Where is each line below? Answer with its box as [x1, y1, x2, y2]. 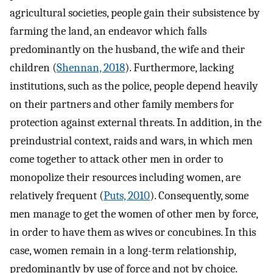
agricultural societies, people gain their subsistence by [10, 6, 260, 20]
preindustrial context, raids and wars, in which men [10, 134, 253, 148]
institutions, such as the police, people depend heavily [10, 79, 258, 93]
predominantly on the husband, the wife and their [10, 43, 245, 57]
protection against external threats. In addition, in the [10, 116, 261, 130]
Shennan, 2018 [57, 61, 125, 75]
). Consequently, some [150, 189, 249, 203]
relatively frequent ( [10, 189, 104, 203]
